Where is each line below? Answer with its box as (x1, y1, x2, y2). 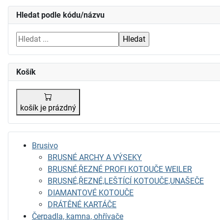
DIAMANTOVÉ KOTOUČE (48, 188, 134, 197)
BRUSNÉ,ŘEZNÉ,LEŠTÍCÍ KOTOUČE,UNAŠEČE (48, 176, 204, 186)
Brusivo (32, 141, 58, 150)
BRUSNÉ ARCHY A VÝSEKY (48, 153, 142, 162)
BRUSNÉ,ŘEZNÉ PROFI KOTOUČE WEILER (48, 165, 192, 174)
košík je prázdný (20, 103, 76, 112)
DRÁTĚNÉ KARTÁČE (48, 200, 116, 209)
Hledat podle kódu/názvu (16, 10, 105, 20)
